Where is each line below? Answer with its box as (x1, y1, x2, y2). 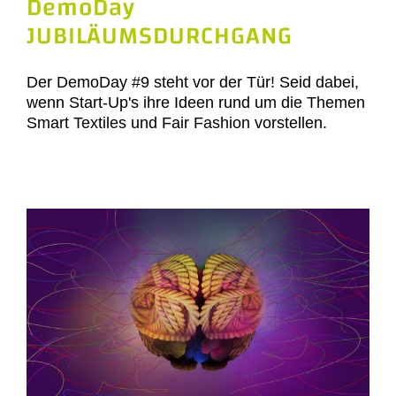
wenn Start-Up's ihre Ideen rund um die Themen (27, 94, 365, 111)
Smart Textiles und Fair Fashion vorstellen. (27, 114, 327, 132)
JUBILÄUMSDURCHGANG (27, 13, 293, 58)
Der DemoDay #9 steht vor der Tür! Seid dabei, (27, 73, 359, 91)
